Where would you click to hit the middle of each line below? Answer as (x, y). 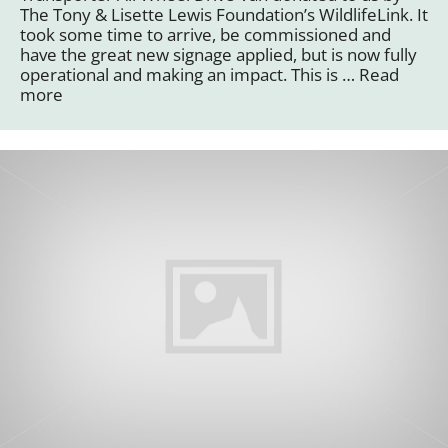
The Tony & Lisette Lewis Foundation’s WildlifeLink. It (224, 14)
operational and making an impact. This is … (189, 74)
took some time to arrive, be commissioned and (205, 34)
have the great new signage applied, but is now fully (218, 54)
